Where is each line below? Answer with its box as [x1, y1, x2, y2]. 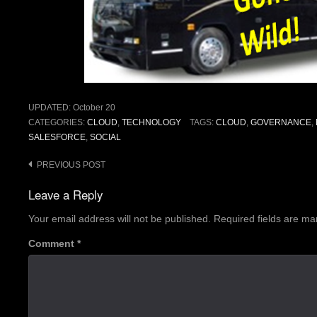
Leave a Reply [28, 186, 103, 204]
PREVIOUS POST [37, 160, 105, 171]
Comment [28, 237, 77, 249]
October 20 [73, 103, 115, 113]
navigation [28, 177, 86, 196]
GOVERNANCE [250, 117, 311, 128]
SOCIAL [90, 132, 121, 143]
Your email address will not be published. [28, 212, 211, 224]
